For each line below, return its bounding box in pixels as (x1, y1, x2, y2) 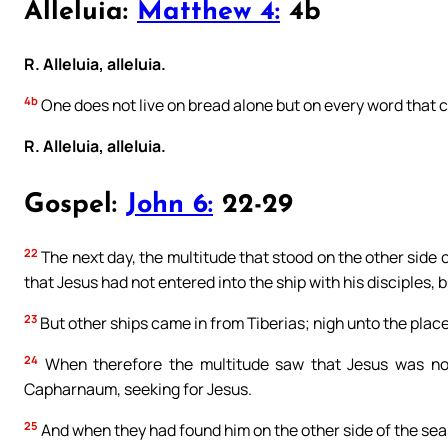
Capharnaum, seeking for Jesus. (24, 377, 252, 400)
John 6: (126, 191, 213, 219)
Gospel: (24, 191, 126, 219)
